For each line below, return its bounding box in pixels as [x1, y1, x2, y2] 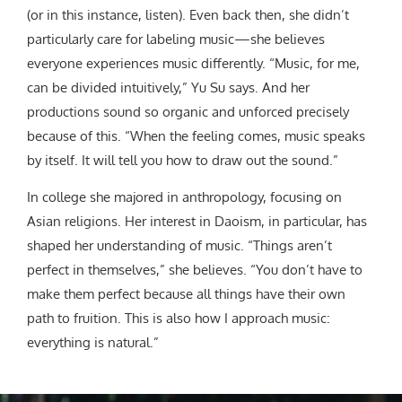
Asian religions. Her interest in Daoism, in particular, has [27, 212, 367, 230]
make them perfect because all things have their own [27, 284, 345, 302]
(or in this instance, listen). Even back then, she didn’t [27, 5, 349, 23]
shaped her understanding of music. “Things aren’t [27, 236, 332, 254]
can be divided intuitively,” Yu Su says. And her [27, 78, 310, 96]
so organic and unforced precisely [144, 102, 349, 120]
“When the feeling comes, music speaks [125, 127, 365, 144]
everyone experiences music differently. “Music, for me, [27, 54, 360, 72]
